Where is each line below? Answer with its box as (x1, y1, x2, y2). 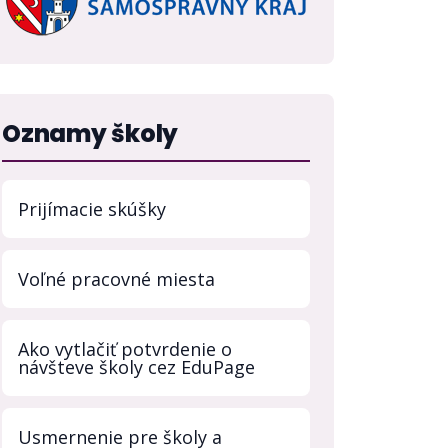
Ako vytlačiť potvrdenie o (18, 337, 232, 361)
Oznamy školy (2, 117, 179, 150)
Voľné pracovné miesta (18, 267, 215, 291)
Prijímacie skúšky (18, 197, 166, 221)
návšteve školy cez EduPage (18, 355, 255, 379)
